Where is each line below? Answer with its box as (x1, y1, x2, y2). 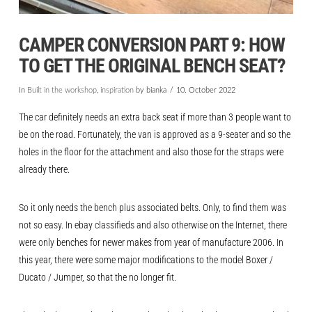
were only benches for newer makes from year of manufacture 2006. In (18, 237, 283, 249)
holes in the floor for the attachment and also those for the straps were (18, 146, 283, 158)
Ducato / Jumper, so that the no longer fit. (18, 272, 176, 283)
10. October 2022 (176, 86, 236, 94)
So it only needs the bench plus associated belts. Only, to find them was (18, 202, 286, 214)
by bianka (133, 86, 166, 94)
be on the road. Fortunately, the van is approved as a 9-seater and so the (18, 129, 290, 141)
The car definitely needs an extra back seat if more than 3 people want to (18, 111, 291, 123)
